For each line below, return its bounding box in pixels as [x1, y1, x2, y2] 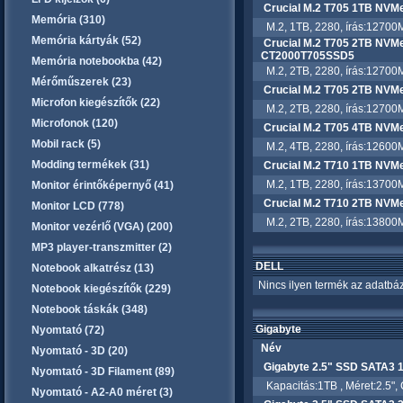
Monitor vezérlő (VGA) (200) [31, 220, 173, 233]
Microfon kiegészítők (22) [31, 96, 160, 109]
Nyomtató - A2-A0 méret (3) [31, 386, 173, 399]
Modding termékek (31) [31, 158, 149, 171]
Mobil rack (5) [31, 138, 101, 150]
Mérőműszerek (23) [31, 76, 131, 88]
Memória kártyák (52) [31, 34, 141, 47]
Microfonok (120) [31, 117, 118, 130]
